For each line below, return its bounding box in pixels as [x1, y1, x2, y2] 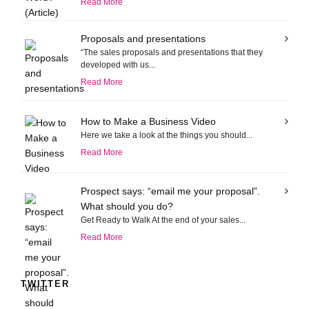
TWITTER [21, 279, 70, 289]
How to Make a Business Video [81, 115, 216, 127]
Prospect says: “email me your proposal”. [81, 186, 260, 197]
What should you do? [81, 201, 173, 212]
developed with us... [81, 60, 155, 70]
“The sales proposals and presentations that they [81, 48, 263, 57]
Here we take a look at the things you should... [81, 130, 252, 140]
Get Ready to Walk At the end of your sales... [81, 215, 246, 225]
